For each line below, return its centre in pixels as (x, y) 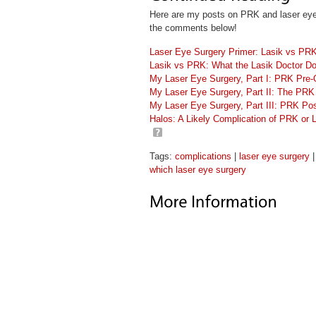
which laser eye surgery (198, 170)
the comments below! (193, 28)
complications (203, 156)
